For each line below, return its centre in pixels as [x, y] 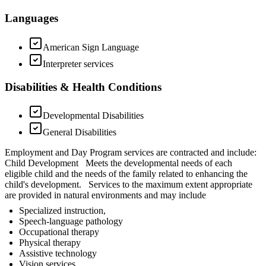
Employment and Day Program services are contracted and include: [133, 153]
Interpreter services [78, 64]
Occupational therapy [59, 232]
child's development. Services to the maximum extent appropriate [129, 185]
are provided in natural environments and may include [105, 195]
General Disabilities [80, 132]
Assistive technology [58, 254]
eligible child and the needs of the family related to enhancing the [126, 174]
